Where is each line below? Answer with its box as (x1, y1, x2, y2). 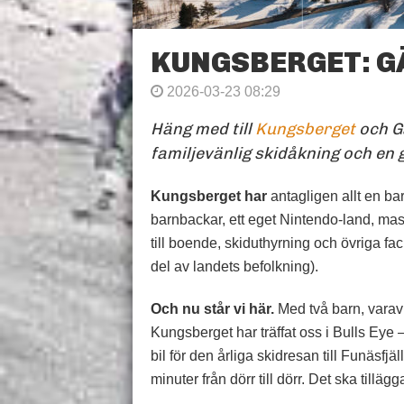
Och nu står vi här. (151, 301, 274, 317)
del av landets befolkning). (151, 259, 318, 274)
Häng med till (151, 119, 255, 139)
